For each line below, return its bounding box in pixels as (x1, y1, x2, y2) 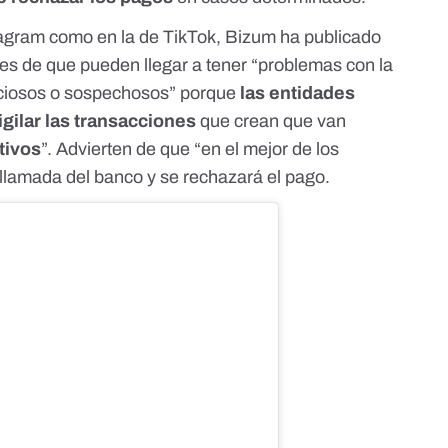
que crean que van (196, 111, 347, 132)
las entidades (240, 83, 356, 104)
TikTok (163, 27, 217, 48)
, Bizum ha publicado (216, 27, 382, 48)
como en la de (45, 27, 164, 48)
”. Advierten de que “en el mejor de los (41, 139, 340, 160)
